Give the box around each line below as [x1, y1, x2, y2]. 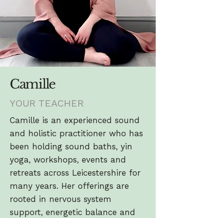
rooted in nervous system [10, 194, 111, 204]
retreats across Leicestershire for [10, 168, 141, 178]
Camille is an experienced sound [10, 115, 140, 125]
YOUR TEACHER [10, 97, 84, 109]
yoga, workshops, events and [10, 155, 126, 164]
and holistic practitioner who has [10, 128, 143, 138]
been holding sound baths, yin [10, 142, 132, 151]
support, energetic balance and [10, 207, 135, 217]
